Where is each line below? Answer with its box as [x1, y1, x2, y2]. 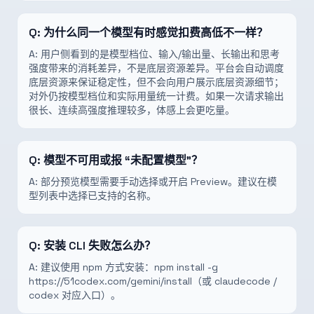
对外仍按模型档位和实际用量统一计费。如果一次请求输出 [29, 90, 284, 102]
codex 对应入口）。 [29, 289, 121, 301]
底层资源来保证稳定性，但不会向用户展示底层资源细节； [29, 76, 284, 88]
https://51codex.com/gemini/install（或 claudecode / [29, 275, 277, 287]
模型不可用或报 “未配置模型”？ [43, 153, 203, 168]
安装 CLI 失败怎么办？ [43, 238, 156, 253]
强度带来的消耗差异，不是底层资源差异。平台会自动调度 [29, 62, 284, 74]
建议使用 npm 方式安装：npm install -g [41, 261, 218, 273]
